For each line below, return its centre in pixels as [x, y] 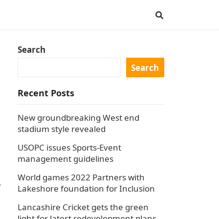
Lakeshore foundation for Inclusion [86, 188]
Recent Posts [46, 93]
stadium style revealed [62, 129]
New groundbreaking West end [78, 118]
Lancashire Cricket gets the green [83, 207]
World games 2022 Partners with [81, 177]
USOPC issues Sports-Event [69, 147]
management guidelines [66, 159]
